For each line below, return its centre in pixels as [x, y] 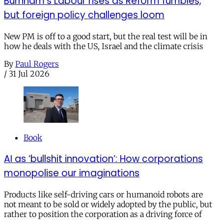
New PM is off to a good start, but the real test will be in [106, 36]
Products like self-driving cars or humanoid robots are [103, 194]
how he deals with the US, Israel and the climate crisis [104, 46]
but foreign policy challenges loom [84, 15]
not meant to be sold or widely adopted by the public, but [108, 204]
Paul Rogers [37, 64]
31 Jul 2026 [29, 73]
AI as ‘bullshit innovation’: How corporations [103, 159]
